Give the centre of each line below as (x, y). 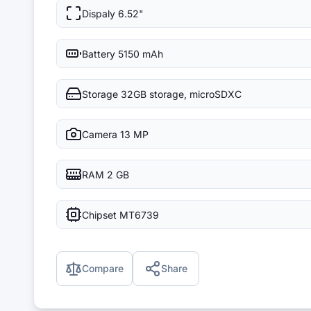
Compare (103, 268)
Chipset (99, 215)
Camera (100, 134)
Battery (99, 53)
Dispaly (99, 13)
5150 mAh (141, 53)
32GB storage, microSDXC (181, 94)
